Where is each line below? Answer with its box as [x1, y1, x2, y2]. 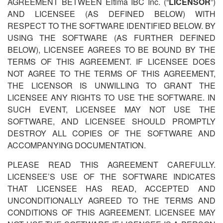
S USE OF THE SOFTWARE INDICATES [50, 171, 216, 182]
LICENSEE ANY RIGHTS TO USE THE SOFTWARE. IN [7, 92, 216, 103]
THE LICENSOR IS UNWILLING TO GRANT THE [7, 80, 216, 91]
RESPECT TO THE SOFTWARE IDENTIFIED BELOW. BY [7, 20, 216, 31]
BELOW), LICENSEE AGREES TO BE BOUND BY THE [7, 44, 216, 55]
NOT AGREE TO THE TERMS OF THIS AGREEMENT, [7, 68, 216, 79]
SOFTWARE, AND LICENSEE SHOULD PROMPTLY [7, 115, 216, 127]
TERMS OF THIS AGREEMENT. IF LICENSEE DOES [7, 56, 216, 67]
